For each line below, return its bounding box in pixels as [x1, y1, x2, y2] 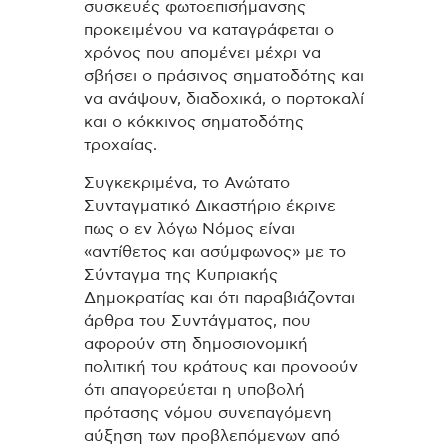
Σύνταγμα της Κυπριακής [84, 267, 278, 284]
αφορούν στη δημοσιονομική [84, 336, 308, 353]
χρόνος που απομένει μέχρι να [84, 44, 321, 61]
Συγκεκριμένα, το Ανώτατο [84, 175, 290, 192]
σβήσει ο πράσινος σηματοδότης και [84, 67, 364, 84]
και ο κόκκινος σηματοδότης [84, 113, 304, 130]
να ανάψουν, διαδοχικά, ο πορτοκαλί [84, 90, 364, 107]
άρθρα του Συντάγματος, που [84, 313, 311, 330]
